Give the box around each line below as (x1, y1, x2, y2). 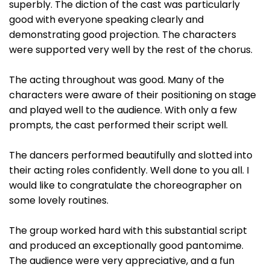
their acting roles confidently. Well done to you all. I (9, 163, 249, 177)
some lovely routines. (9, 193, 108, 207)
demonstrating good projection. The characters (9, 28, 236, 42)
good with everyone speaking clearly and (9, 13, 204, 27)
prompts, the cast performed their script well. (9, 118, 228, 132)
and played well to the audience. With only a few (9, 103, 237, 117)
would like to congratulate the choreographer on (9, 178, 242, 192)
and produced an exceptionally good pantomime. (9, 239, 243, 253)
